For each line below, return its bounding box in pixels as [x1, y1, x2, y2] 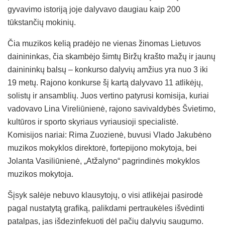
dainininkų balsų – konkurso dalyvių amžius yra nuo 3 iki [8, 65, 208, 74]
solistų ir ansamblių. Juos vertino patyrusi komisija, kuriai [8, 91, 209, 100]
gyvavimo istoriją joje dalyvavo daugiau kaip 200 [8, 5, 180, 14]
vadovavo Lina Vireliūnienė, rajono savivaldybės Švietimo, [8, 104, 215, 113]
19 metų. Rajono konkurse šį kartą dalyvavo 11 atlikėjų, [8, 78, 203, 87]
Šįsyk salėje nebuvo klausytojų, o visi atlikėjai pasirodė [8, 190, 203, 199]
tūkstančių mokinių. [8, 18, 76, 27]
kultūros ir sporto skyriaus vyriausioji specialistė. [8, 117, 178, 126]
